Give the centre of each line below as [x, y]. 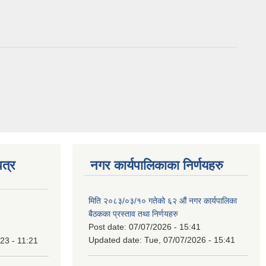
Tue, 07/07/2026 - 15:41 [190, 240]
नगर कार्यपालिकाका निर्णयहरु [157, 166]
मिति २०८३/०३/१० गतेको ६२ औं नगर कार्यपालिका [163, 201]
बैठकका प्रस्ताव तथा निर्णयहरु [133, 214]
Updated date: [116, 240]
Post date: [109, 227]
